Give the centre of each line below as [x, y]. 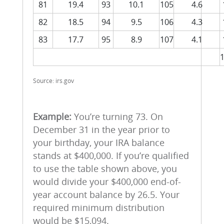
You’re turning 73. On [117, 116]
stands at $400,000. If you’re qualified [111, 155]
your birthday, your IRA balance [99, 142]
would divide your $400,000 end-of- [107, 181]
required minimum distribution [99, 207]
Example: [52, 116]
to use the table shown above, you [105, 168]
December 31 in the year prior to [101, 129]
